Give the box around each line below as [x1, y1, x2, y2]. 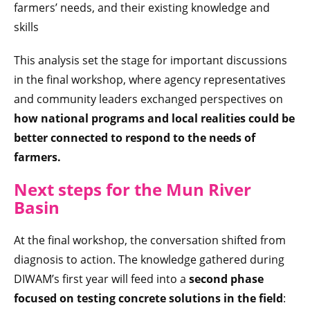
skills [14, 19, 39, 35]
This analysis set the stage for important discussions [14, 53, 287, 69]
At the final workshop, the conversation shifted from [14, 232, 286, 248]
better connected [14, 130, 108, 146]
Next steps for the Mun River [14, 178, 251, 201]
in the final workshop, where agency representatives [14, 72, 286, 88]
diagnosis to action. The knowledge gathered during [14, 252, 284, 268]
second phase [189, 271, 264, 287]
